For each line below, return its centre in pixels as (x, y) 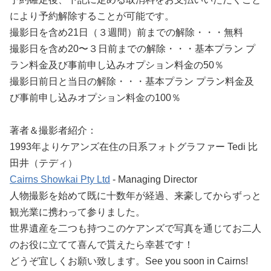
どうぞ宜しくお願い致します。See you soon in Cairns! (129, 261)
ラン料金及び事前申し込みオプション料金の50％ (117, 65)
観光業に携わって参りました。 (77, 212)
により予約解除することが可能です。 (92, 16)
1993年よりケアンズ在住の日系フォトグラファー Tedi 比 (134, 146)
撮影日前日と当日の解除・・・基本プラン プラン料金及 (132, 81)
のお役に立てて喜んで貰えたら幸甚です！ (102, 244)
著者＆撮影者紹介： (53, 130)
